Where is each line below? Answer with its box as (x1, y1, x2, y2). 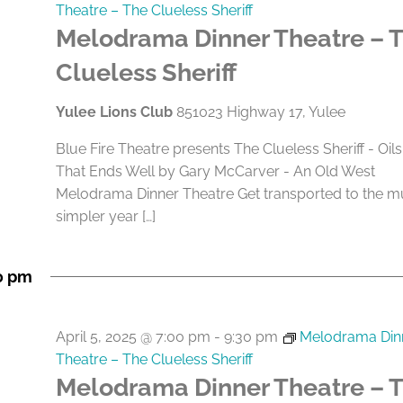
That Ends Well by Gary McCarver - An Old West (55, 163, 375, 180)
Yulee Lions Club (55, 103, 176, 121)
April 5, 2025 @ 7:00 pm (55, 328, 210, 345)
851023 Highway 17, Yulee (175, 103, 345, 121)
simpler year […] (55, 208, 156, 225)
